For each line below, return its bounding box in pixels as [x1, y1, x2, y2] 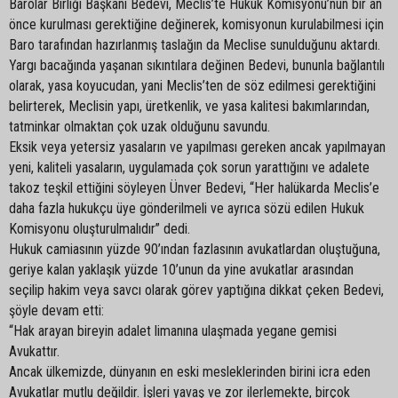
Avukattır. [9, 342, 60, 360]
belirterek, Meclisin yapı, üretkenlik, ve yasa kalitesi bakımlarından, [9, 97, 370, 115]
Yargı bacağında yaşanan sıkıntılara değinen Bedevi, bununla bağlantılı [9, 56, 385, 74]
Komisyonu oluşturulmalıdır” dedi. [9, 219, 190, 237]
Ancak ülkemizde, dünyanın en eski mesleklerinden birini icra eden [9, 362, 370, 380]
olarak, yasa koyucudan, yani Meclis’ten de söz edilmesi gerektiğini [9, 76, 376, 94]
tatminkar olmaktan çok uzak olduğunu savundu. [9, 117, 270, 135]
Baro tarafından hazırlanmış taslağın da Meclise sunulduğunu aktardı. [9, 36, 380, 53]
